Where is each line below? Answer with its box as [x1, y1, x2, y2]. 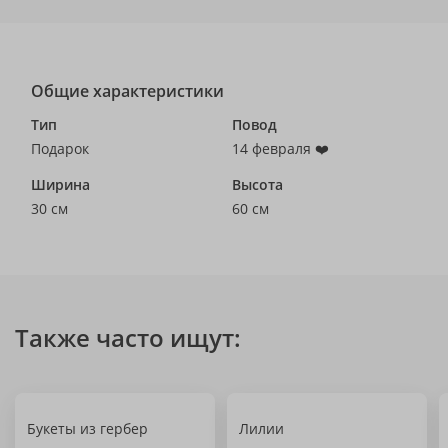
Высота [232, 175, 283, 194]
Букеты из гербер [27, 419, 148, 438]
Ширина [31, 175, 90, 194]
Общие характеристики [31, 80, 224, 102]
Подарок [31, 139, 89, 158]
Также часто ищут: [15, 321, 241, 354]
